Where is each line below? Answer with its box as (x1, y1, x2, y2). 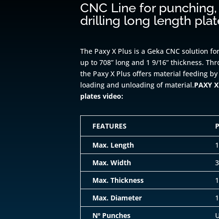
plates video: (80, 91, 124, 101)
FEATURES (92, 121, 127, 131)
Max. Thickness (92, 175, 144, 185)
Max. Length (92, 140, 134, 150)
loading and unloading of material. (80, 80, 195, 90)
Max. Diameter (92, 193, 142, 203)
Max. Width (92, 158, 131, 168)
